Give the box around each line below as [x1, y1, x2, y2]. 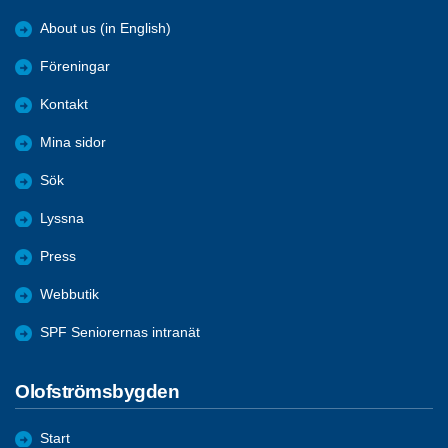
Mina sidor [40, 134, 106, 150]
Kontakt [40, 96, 88, 112]
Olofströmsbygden [15, 380, 180, 402]
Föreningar [40, 58, 110, 74]
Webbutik [40, 286, 99, 302]
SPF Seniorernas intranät [40, 324, 200, 340]
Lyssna [40, 210, 84, 226]
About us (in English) [40, 20, 171, 36]
